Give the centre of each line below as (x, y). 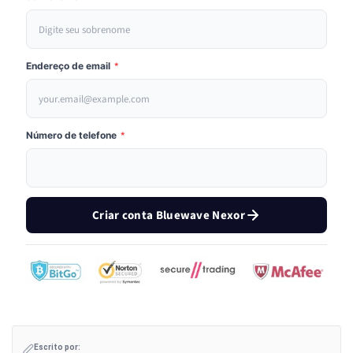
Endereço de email (69, 66)
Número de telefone (72, 136)
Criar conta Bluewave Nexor (169, 215)
